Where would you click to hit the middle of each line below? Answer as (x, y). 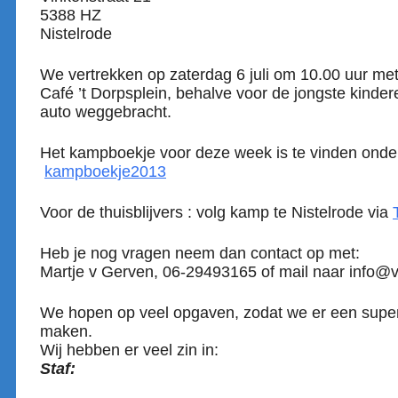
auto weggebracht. (106, 112)
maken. (66, 331)
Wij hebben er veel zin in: (129, 350)
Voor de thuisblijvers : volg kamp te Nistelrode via (216, 212)
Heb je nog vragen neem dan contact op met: (200, 253)
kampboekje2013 (105, 171)
